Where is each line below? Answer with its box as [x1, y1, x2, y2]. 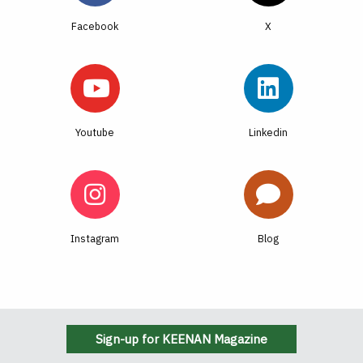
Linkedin [249, 126, 288, 139]
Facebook [71, 19, 118, 32]
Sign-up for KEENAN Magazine [96, 331, 267, 347]
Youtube [75, 126, 114, 139]
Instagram [70, 232, 119, 245]
